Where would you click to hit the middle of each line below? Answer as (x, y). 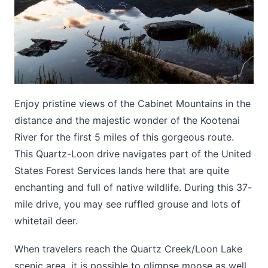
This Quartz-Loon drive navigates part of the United (133, 153)
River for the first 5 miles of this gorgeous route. (124, 137)
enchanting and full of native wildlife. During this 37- (133, 187)
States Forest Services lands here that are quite (122, 170)
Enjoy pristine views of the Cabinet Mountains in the (133, 103)
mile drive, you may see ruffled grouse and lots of (127, 204)
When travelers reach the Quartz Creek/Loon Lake (128, 249)
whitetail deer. (46, 220)
